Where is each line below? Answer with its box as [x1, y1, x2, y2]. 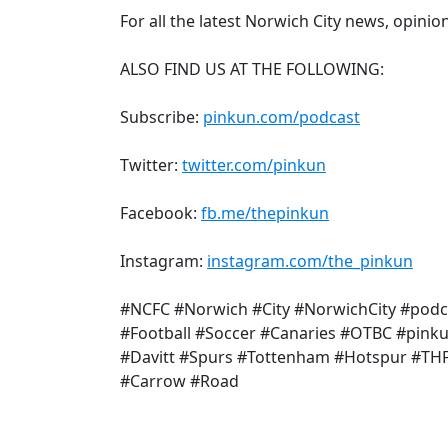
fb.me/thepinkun [201, 201, 329, 224]
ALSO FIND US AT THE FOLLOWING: [120, 57, 384, 80]
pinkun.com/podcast [203, 105, 360, 128]
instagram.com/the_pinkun [207, 249, 413, 272]
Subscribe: [120, 105, 203, 128]
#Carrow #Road [120, 369, 239, 392]
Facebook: [120, 201, 201, 224]
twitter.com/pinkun [182, 153, 326, 176]
